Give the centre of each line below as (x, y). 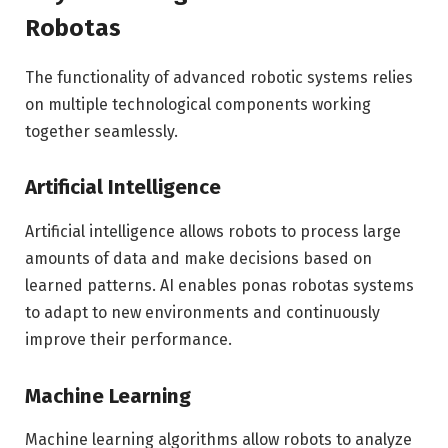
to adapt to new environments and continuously (202, 312)
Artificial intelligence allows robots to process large (213, 231)
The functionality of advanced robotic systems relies (219, 77)
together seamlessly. (101, 131)
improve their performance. (128, 339)
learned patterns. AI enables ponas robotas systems (219, 285)
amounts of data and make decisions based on (198, 258)
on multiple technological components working (198, 104)
